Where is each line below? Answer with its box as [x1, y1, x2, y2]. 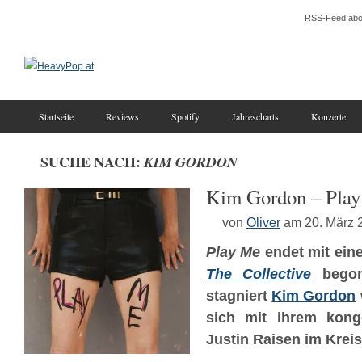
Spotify [171, 110, 200, 123]
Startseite [39, 110, 74, 123]
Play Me [206, 244, 261, 260]
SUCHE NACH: [40, 151, 144, 172]
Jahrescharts [232, 110, 279, 123]
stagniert [206, 288, 272, 304]
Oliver [246, 215, 280, 229]
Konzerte [311, 110, 346, 123]
